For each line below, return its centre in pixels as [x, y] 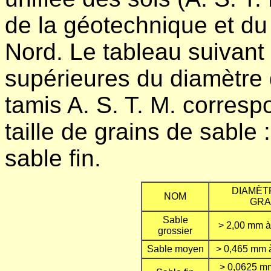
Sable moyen [175, 249]
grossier [175, 230]
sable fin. [53, 158]
